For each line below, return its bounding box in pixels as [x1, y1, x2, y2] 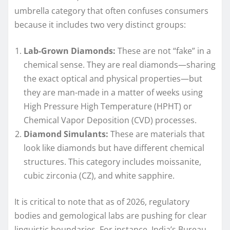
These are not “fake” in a [116, 45, 211, 57]
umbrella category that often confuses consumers [14, 5, 208, 17]
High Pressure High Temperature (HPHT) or [24, 101, 192, 112]
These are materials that [108, 128, 205, 140]
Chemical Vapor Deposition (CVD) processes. [24, 114, 197, 126]
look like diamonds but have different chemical [24, 142, 204, 154]
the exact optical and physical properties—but [24, 73, 202, 85]
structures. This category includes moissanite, [24, 156, 201, 168]
